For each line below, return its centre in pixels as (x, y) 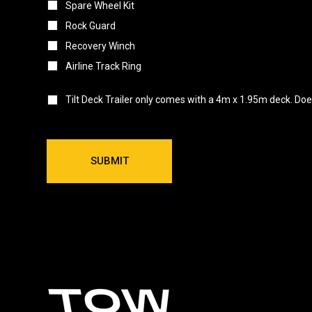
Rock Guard (91, 25)
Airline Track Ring (104, 66)
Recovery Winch (101, 46)
